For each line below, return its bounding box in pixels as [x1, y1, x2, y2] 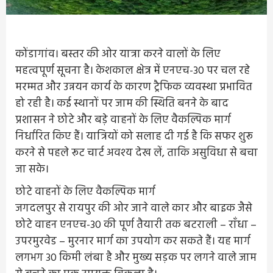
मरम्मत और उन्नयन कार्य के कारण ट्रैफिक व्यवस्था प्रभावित [15, 78, 252, 96]
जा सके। [15, 160, 49, 179]
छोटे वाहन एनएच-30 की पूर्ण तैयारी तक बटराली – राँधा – [15, 216, 257, 234]
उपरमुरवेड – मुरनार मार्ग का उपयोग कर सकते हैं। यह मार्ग [15, 232, 250, 250]
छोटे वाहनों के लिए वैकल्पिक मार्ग [15, 183, 155, 201]
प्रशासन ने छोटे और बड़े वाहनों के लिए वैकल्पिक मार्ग [15, 111, 231, 129]
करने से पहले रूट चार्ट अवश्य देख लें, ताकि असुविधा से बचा [15, 144, 258, 162]
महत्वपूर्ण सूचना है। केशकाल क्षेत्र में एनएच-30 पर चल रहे [15, 62, 250, 80]
